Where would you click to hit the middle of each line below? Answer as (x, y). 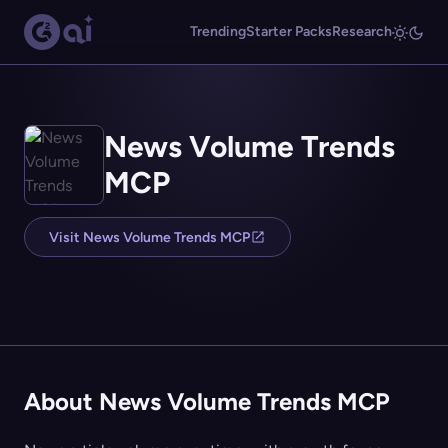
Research (362, 31)
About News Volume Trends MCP (206, 401)
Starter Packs (289, 31)
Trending (218, 31)
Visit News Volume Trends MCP (149, 237)
